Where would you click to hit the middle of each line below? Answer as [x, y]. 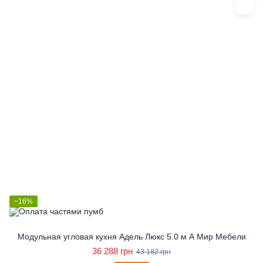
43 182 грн [154, 252]
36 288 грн [112, 251]
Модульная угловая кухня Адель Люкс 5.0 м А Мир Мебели [131, 237]
